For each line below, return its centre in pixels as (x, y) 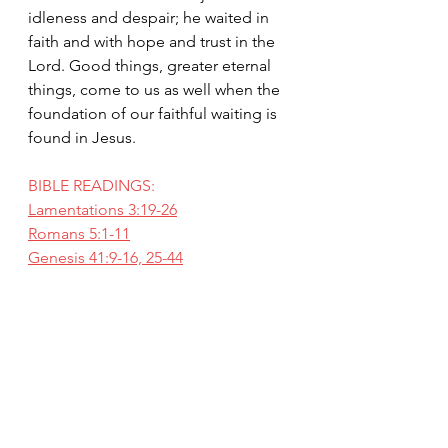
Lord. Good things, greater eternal (151, 65)
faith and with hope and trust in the (153, 41)
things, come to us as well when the (156, 89)
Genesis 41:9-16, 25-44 (105, 257)
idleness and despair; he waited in (150, 17)
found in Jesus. (82, 137)
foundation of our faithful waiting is (154, 113)
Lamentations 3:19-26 (102, 209)
